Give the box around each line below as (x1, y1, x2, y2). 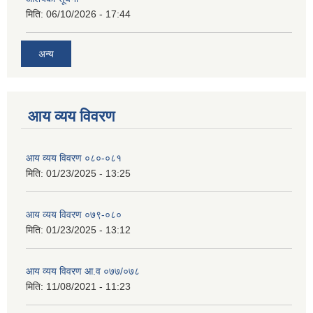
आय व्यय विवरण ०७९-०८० (26, 208, 122, 220)
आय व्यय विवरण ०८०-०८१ (26, 152, 122, 163)
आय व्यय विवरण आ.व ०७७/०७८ (26, 265, 140, 277)
